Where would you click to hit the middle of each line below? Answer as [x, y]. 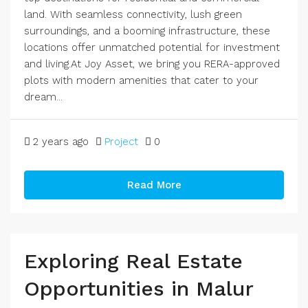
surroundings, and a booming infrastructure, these [147, 31]
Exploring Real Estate [133, 261]
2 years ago [61, 142]
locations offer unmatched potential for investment [152, 47]
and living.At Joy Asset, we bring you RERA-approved [152, 64]
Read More [154, 185]
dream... [43, 97]
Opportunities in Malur [139, 288]
